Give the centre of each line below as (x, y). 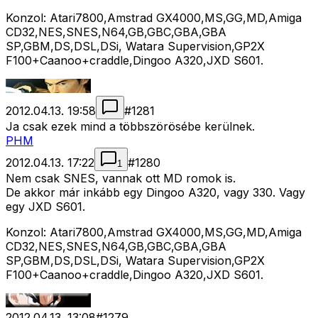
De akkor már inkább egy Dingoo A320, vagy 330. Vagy (155, 193)
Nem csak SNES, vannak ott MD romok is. (121, 179)
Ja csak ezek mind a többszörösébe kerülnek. (130, 127)
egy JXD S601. (45, 207)
